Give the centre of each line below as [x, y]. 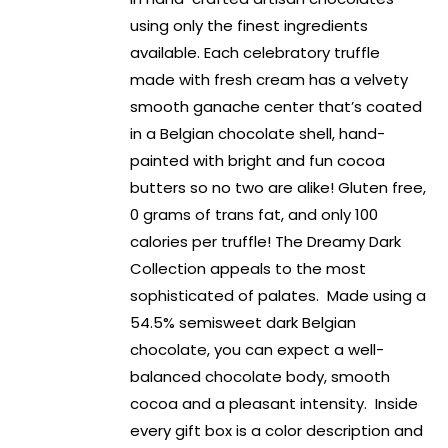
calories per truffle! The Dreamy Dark [266, 242]
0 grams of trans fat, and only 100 [254, 215]
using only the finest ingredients [249, 26]
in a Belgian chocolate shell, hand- [258, 134]
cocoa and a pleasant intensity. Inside [274, 404]
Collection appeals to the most [248, 269]
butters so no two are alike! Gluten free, [278, 188]
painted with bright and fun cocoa [258, 161]
